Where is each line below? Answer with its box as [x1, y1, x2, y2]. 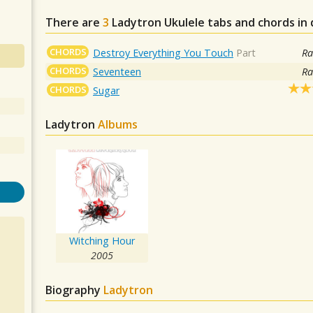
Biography [45, 282, 103, 298]
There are [45, 15, 103, 31]
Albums [98, 117, 138, 133]
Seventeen [93, 65, 142, 79]
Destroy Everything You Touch [93, 46, 234, 60]
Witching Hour [69, 234, 135, 248]
